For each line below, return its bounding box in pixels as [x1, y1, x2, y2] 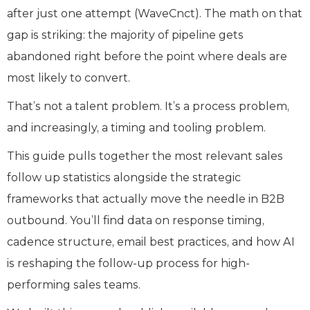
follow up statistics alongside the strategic [7, 170, 241, 184]
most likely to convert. [7, 71, 130, 84]
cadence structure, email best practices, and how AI [7, 235, 295, 248]
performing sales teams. [7, 277, 140, 291]
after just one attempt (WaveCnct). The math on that [7, 6, 302, 20]
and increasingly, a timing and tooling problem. [7, 120, 266, 134]
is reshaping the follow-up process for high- [7, 256, 250, 270]
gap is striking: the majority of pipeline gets [7, 28, 244, 42]
